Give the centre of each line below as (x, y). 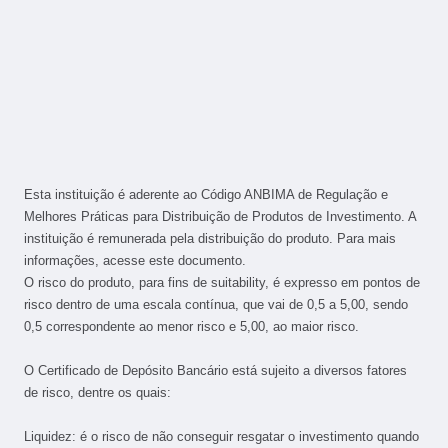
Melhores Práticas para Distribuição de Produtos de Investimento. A (220, 216)
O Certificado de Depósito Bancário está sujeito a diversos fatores (215, 370)
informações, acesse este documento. (135, 260)
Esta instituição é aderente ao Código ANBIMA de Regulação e (206, 194)
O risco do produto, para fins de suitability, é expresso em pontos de (222, 282)
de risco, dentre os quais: (97, 392)
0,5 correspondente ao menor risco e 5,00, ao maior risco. (191, 326)
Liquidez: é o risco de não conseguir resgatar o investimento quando (221, 436)
